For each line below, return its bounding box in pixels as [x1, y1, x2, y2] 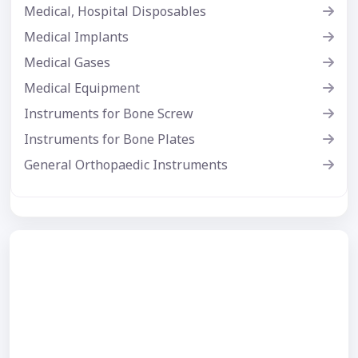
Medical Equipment [24, 78, 140, 97]
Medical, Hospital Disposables [24, 2, 206, 20]
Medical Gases [24, 53, 110, 71]
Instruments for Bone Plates [24, 129, 195, 148]
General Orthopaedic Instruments [24, 155, 228, 173]
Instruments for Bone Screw [24, 104, 193, 122]
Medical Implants [24, 27, 129, 46]
